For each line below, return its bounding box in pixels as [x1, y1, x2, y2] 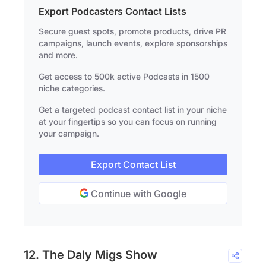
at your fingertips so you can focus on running [39, 116, 217, 127]
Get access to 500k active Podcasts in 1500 [39, 71, 210, 82]
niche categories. [39, 83, 105, 94]
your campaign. [39, 128, 99, 139]
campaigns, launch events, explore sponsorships [39, 38, 227, 49]
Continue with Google [88, 188, 186, 200]
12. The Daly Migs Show [24, 248, 157, 262]
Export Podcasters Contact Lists [39, 5, 186, 18]
